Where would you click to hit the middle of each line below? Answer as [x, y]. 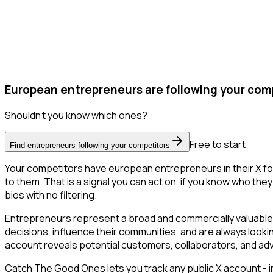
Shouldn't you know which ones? [76, 115]
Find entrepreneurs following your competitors [90, 146]
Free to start [218, 145]
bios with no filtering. [51, 195]
